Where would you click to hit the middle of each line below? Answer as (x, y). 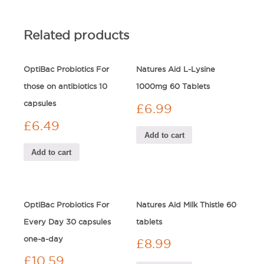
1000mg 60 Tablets (173, 86)
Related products (76, 35)
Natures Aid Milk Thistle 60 (187, 204)
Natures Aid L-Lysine (176, 69)
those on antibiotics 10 (65, 86)
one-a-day (43, 238)
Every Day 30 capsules (67, 221)
